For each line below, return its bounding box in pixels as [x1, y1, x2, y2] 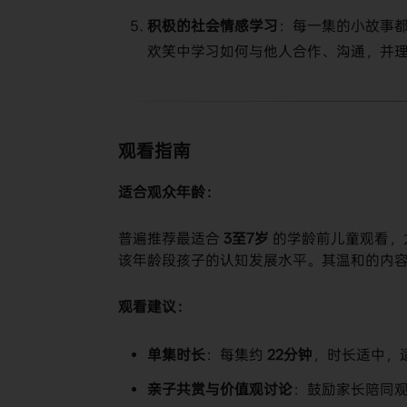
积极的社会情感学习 [147, 16, 278, 35]
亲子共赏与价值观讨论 [147, 381, 293, 399]
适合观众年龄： [118, 183, 220, 201]
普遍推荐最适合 [118, 229, 223, 247]
